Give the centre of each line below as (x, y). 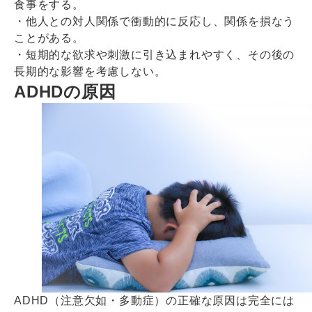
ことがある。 (49, 38)
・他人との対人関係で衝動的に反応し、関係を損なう (155, 22)
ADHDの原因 (65, 92)
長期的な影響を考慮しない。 (90, 72)
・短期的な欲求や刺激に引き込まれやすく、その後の (155, 55)
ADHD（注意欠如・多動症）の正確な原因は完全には (154, 300)
